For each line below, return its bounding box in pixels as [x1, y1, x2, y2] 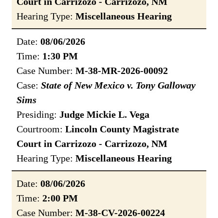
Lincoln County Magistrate [65, 124, 179, 135]
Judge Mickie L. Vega [59, 109, 149, 120]
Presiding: [17, 109, 59, 120]
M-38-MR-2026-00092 [75, 65, 168, 76]
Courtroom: [17, 124, 65, 135]
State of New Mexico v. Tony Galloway [41, 80, 196, 91]
